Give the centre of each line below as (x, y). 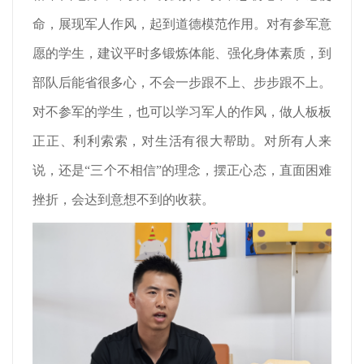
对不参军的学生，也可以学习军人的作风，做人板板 (182, 111)
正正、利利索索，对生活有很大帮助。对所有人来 (182, 141)
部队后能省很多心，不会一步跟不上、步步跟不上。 (182, 82)
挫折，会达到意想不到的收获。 (123, 199)
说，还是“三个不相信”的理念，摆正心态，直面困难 (182, 170)
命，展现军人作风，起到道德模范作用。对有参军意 (182, 24)
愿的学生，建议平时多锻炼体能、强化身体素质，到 (182, 53)
